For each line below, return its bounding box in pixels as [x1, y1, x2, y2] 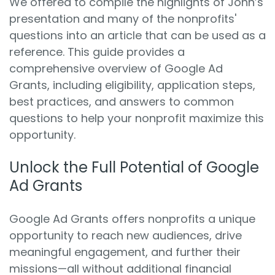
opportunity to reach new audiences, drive [9, 227, 242, 243]
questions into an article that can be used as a [9, 27, 266, 43]
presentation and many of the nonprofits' [9, 10, 236, 26]
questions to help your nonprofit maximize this [9, 110, 264, 126]
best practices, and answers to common [9, 93, 234, 109]
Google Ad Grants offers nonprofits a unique [9, 211, 255, 227]
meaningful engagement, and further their [9, 244, 241, 260]
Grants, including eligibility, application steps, [9, 77, 255, 93]
